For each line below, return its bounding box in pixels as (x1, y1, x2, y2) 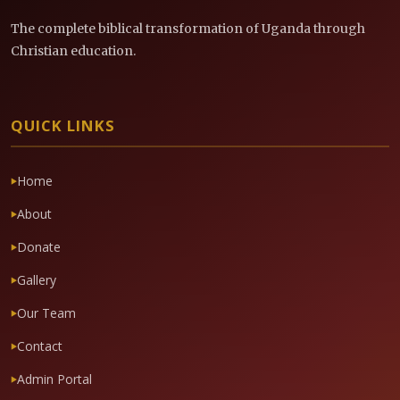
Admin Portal (17, 371, 92, 388)
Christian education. (11, 43, 136, 60)
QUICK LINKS (11, 115, 115, 137)
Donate (17, 238, 61, 256)
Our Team (17, 304, 76, 322)
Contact (17, 337, 62, 355)
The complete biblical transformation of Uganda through (11, 21, 365, 37)
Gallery (17, 271, 56, 289)
